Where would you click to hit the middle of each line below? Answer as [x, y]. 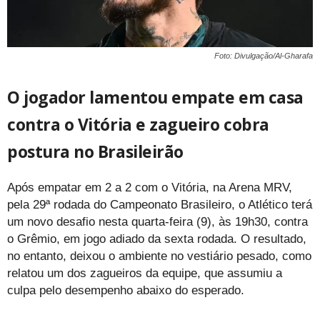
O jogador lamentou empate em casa [155, 97]
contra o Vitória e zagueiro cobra [138, 125]
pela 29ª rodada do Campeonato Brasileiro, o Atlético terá [160, 205]
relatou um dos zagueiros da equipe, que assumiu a [145, 274]
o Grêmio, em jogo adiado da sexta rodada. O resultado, [157, 239]
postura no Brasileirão [95, 152]
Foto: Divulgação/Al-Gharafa [264, 56]
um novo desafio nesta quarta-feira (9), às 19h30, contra [157, 222]
